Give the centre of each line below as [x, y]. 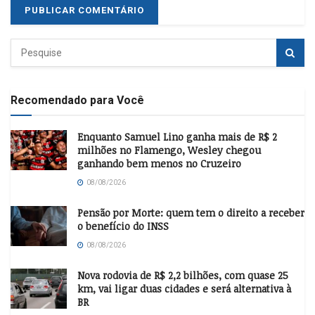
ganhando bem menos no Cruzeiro [159, 164]
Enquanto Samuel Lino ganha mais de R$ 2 [177, 137]
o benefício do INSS [123, 226]
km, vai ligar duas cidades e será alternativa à [184, 289]
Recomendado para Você [77, 101]
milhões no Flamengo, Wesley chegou [169, 150]
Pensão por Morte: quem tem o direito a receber [191, 213]
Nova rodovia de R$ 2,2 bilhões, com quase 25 [183, 276]
